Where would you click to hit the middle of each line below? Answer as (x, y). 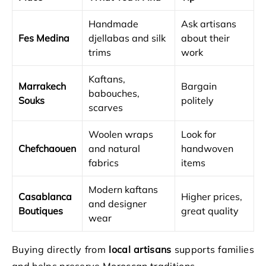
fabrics (104, 163)
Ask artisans (209, 24)
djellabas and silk (127, 38)
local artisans (140, 249)
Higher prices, (212, 197)
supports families (213, 249)
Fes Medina (44, 38)
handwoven (207, 148)
